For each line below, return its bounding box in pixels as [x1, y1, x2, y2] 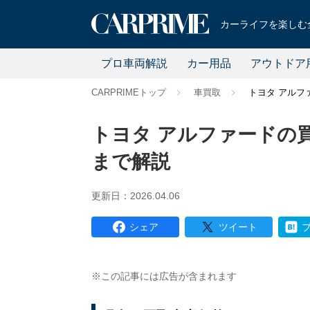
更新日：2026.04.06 [91, 190, 180, 201]
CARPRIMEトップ [91, 87, 166, 98]
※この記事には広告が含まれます [91, 271, 237, 282]
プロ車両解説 [100, 57, 167, 69]
